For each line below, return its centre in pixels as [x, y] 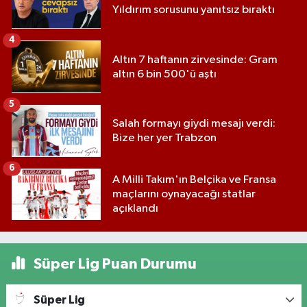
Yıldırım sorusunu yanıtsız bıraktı [194, 10]
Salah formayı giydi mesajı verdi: [194, 124]
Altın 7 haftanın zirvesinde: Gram [195, 60]
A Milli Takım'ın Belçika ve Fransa [194, 180]
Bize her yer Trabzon [164, 138]
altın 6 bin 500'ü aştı [164, 74]
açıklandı [135, 209]
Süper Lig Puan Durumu [113, 264]
